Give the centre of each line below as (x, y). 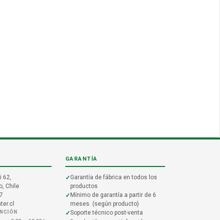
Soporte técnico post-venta (106, 212)
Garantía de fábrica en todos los (113, 177)
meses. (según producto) (104, 204)
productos (84, 186)
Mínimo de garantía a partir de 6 (113, 195)
